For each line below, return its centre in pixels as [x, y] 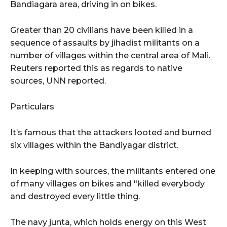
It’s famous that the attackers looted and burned [111, 133]
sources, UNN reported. [58, 81]
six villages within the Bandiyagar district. [94, 145]
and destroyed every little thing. [75, 197]
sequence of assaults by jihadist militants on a [105, 43]
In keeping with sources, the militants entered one [113, 171]
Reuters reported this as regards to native [96, 68]
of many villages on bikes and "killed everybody [107, 184]
